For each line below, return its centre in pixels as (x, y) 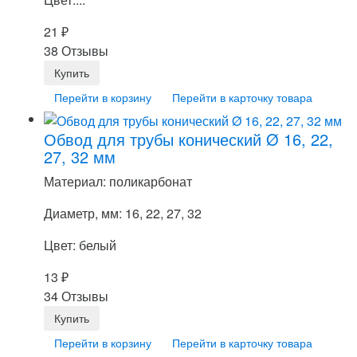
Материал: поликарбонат (118, 181)
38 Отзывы (76, 51)
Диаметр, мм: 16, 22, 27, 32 (123, 213)
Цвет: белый (80, 245)
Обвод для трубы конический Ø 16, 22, (188, 139)
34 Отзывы (76, 296)
